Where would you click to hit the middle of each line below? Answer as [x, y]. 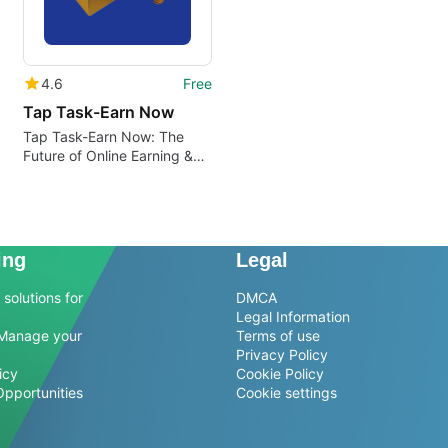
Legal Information [293, 317]
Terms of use [278, 336]
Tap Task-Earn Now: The [103, 136]
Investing [52, 174]
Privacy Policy [282, 355]
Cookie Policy [280, 374]
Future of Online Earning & [107, 155]
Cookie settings [286, 393]
